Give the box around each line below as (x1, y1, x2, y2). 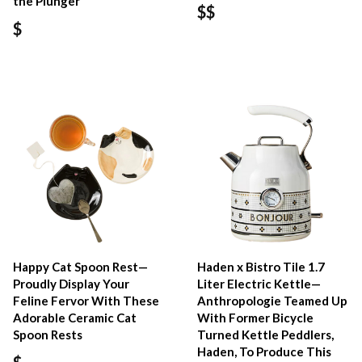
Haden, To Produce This (197, 344, 332, 360)
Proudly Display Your (13, 276, 129, 292)
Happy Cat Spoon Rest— (13, 259, 148, 275)
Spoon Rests (13, 327, 82, 343)
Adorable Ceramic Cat (13, 310, 137, 326)
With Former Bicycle (197, 310, 314, 326)
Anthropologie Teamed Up (197, 293, 348, 309)
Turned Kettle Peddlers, (197, 327, 335, 343)
